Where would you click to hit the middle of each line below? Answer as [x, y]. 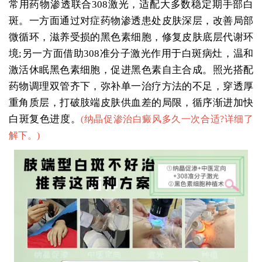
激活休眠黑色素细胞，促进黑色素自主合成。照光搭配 [131, 70]
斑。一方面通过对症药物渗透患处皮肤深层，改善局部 [131, 20]
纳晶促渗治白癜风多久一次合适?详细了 [169, 119]
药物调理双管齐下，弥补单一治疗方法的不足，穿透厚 [131, 86]
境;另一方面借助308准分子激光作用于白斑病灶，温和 [131, 53]
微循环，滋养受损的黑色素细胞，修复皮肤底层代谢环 [131, 37]
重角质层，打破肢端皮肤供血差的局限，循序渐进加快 [131, 102]
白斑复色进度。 [45, 119]
